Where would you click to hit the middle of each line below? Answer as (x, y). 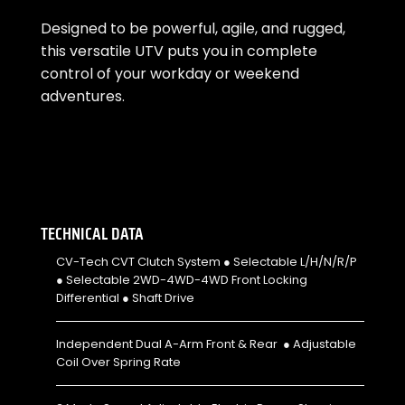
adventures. (83, 97)
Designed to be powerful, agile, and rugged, (193, 29)
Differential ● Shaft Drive (125, 297)
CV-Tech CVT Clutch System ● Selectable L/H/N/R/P (206, 261)
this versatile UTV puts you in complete (179, 52)
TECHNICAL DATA (92, 234)
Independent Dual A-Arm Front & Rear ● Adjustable (206, 344)
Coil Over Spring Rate (118, 362)
